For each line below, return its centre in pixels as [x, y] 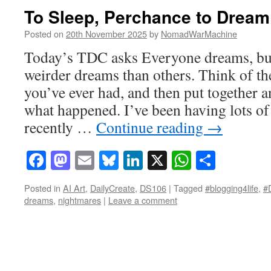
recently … [60, 127]
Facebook [83, 160]
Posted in [42, 188]
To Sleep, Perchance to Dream [147, 17]
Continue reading [152, 127]
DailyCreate [113, 188]
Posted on [44, 34]
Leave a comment [143, 200]
